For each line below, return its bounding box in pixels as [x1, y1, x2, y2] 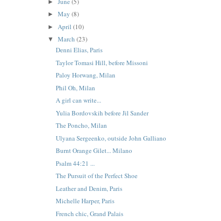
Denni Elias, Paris [56, 45, 103, 55]
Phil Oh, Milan [56, 83, 96, 92]
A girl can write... [56, 96, 102, 105]
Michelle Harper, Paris [56, 196, 115, 206]
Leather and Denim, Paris [56, 184, 123, 193]
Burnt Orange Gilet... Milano [56, 146, 133, 155]
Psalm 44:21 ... [56, 158, 95, 168]
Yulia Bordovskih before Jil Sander [56, 108, 149, 117]
